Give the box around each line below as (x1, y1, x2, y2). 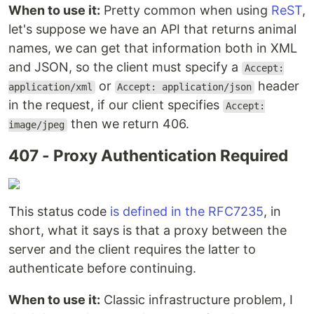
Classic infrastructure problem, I (100, 292, 293, 308)
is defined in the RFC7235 (110, 204, 264, 219)
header (254, 78, 299, 94)
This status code (8, 204, 110, 219)
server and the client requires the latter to (8, 242, 256, 257)
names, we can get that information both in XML (8, 41, 297, 56)
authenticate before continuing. (8, 261, 196, 276)
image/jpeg (8, 119, 64, 131)
